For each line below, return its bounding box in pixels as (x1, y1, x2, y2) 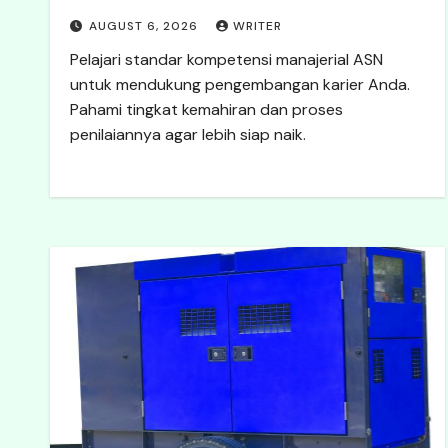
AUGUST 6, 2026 (89, 18, 202, 34)
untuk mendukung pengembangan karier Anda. (70, 74, 410, 95)
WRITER (233, 18, 282, 34)
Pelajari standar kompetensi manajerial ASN (70, 49, 383, 70)
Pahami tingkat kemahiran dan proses (70, 99, 343, 120)
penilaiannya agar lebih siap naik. (70, 124, 306, 145)
